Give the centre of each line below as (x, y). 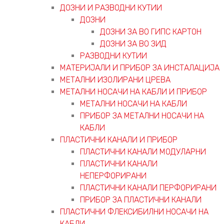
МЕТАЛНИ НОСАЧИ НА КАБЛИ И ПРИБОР (133, 91)
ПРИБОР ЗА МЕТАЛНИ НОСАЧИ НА (142, 115)
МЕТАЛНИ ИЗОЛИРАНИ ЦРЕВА (115, 79)
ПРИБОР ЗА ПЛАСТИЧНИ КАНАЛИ (141, 199)
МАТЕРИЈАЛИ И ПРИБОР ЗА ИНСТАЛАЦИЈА (140, 67)
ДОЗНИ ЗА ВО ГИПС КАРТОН (151, 31)
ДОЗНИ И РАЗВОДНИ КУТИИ (111, 7)
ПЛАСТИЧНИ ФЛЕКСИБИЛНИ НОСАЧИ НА (134, 211)
